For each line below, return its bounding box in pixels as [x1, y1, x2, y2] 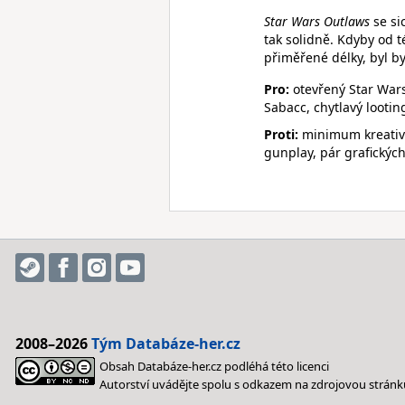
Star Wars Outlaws [264, 13, 370, 30]
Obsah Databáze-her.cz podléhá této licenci [99, 358, 329, 374]
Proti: [264, 126, 298, 143]
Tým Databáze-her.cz [91, 334, 240, 353]
